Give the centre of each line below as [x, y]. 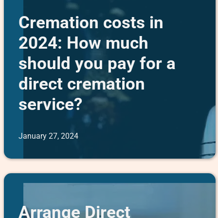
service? [50, 104]
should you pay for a [97, 64]
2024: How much [83, 43]
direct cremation [82, 84]
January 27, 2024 [48, 136]
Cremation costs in [91, 23]
